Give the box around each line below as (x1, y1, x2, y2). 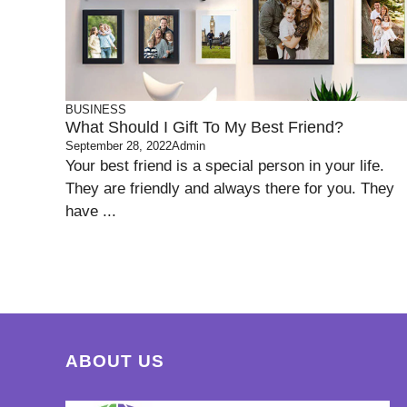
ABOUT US (65, 352, 164, 372)
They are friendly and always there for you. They (65, 180, 394, 198)
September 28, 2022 (65, 139, 172, 154)
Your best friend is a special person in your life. (65, 157, 384, 175)
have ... (65, 203, 116, 221)
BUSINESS (65, 103, 126, 117)
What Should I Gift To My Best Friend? (65, 118, 343, 137)
